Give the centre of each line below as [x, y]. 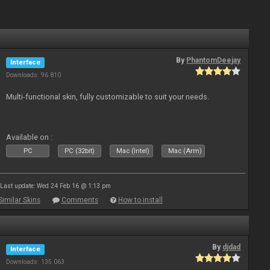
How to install [140, 200]
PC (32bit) [80, 151]
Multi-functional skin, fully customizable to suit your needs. [108, 97]
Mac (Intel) [133, 151]
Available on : [30, 137]
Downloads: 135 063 [36, 262]
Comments [80, 200]
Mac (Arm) [185, 151]
